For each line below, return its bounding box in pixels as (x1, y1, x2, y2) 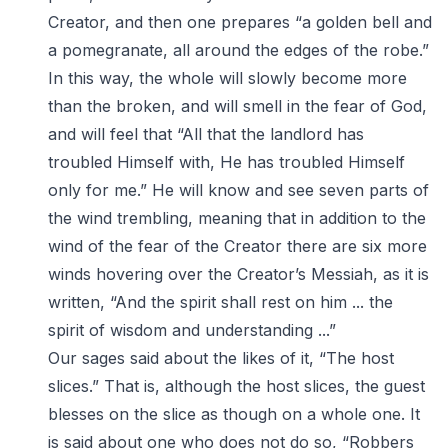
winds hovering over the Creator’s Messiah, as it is (48, 264, 429, 284)
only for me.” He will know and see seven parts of (48, 180, 429, 200)
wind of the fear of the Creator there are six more (48, 236, 427, 256)
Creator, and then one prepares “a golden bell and (48, 12, 432, 32)
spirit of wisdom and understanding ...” (48, 320, 336, 340)
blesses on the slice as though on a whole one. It (48, 404, 420, 424)
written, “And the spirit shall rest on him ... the (48, 292, 393, 312)
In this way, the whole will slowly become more (48, 68, 407, 88)
